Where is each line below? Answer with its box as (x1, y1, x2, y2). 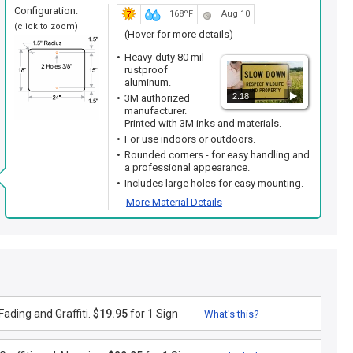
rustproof (124, 64, 168, 76)
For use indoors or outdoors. (124, 133, 255, 145)
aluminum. (124, 76, 171, 88)
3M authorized (124, 92, 190, 104)
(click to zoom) (14, 21, 78, 32)
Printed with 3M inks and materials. (124, 117, 281, 129)
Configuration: (14, 5, 78, 17)
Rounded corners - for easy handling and (124, 149, 310, 161)
